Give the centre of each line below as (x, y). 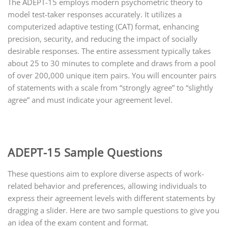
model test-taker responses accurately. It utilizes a (95, 14)
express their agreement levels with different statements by (111, 198)
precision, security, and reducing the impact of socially (103, 38)
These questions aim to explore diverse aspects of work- (106, 173)
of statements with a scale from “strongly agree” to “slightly (110, 87)
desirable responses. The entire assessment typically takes (109, 51)
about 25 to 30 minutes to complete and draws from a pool (112, 63)
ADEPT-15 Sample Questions (85, 152)
